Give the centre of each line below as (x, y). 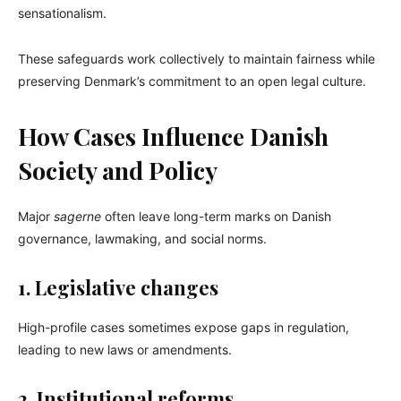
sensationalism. (62, 13)
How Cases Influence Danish (173, 137)
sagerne (77, 217)
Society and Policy (118, 171)
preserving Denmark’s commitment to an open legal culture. (192, 81)
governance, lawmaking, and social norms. (142, 239)
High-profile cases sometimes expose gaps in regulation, (183, 328)
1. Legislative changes (118, 288)
